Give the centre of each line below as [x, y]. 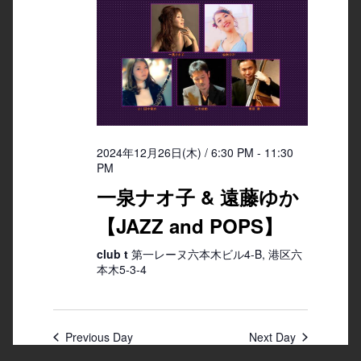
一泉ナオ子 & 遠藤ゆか [197, 196]
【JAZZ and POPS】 [189, 225]
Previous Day [99, 336]
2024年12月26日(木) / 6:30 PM [175, 152]
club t [114, 253]
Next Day [273, 336]
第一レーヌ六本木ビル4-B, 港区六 [216, 253]
